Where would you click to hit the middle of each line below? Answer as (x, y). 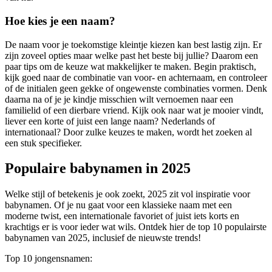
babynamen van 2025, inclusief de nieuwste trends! (103, 238)
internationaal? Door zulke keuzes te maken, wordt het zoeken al (128, 132)
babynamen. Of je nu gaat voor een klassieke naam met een (118, 205)
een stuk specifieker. (43, 143)
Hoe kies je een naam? (60, 21)
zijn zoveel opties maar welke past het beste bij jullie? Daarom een (131, 55)
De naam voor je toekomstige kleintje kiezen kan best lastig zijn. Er (133, 44)
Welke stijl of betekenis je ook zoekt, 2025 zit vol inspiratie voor (127, 194)
